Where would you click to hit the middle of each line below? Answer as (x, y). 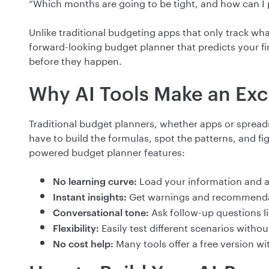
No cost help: (83, 244)
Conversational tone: (101, 213)
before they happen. (77, 60)
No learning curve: (95, 181)
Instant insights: (90, 197)
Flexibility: (77, 228)
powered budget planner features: (107, 151)
